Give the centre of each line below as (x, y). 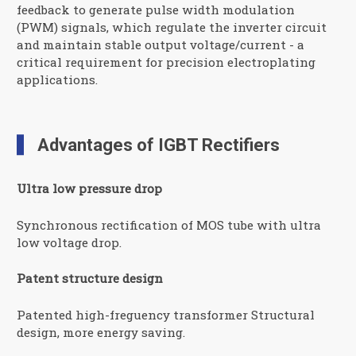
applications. (58, 80)
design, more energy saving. (101, 333)
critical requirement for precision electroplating (166, 62)
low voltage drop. (70, 242)
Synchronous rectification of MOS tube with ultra (169, 224)
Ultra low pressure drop (90, 188)
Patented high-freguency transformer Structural (166, 315)
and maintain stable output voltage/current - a (161, 45)
